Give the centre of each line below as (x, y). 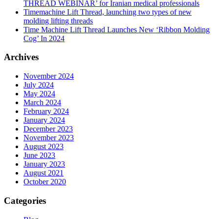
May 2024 (39, 94)
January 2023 (44, 164)
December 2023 (48, 129)
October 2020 (45, 182)
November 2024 (49, 76)
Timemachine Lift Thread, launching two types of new (108, 12)
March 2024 (42, 103)
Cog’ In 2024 (44, 38)
